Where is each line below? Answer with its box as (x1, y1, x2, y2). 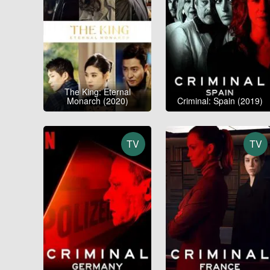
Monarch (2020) (66, 94, 128, 107)
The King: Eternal (64, 85, 131, 98)
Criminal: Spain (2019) (177, 94, 263, 107)
